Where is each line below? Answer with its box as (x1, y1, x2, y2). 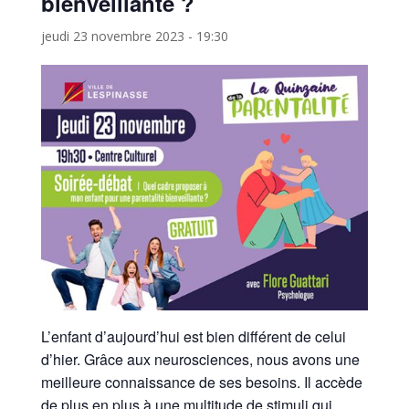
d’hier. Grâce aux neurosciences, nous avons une (40, 348, 360, 370)
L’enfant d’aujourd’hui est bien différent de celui (40, 325, 346, 347)
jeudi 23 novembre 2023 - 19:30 (40, 26, 228, 45)
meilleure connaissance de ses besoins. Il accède (40, 371, 362, 393)
